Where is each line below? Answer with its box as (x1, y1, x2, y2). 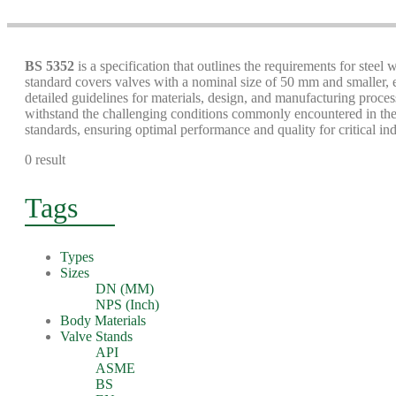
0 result (25, 152, 65, 167)
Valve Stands (60, 329, 133, 344)
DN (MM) (95, 281, 154, 296)
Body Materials (60, 313, 146, 328)
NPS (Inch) (95, 297, 159, 312)
